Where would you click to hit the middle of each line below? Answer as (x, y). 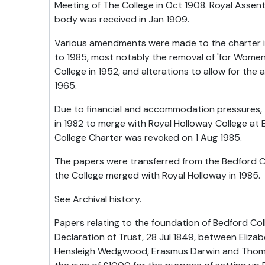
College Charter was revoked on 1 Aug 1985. (148, 138)
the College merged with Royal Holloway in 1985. (157, 175)
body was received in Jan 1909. (122, 19)
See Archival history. (98, 199)
